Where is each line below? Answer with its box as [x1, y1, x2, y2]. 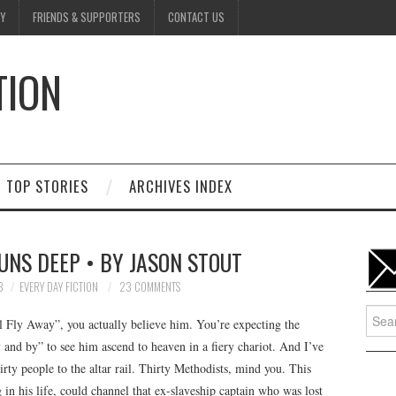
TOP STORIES [6, 175, 88, 197]
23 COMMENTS [119, 278, 180, 295]
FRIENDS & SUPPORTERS [33, 9, 141, 26]
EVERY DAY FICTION [19, 278, 98, 295]
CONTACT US [168, 9, 225, 26]
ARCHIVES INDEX [129, 175, 232, 197]
